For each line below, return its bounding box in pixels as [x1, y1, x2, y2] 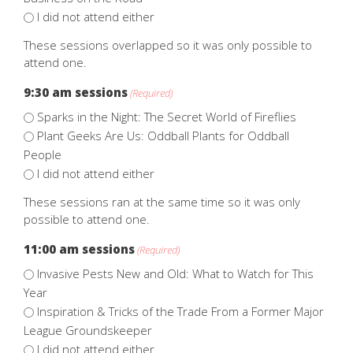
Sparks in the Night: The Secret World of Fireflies [37, 108, 296, 124]
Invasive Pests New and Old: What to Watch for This [37, 265, 314, 281]
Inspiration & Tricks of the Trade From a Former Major [37, 303, 324, 319]
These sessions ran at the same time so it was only [24, 193, 300, 210]
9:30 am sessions [24, 84, 128, 100]
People [24, 146, 61, 162]
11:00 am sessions [24, 240, 135, 257]
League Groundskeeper [24, 321, 152, 338]
